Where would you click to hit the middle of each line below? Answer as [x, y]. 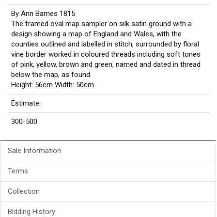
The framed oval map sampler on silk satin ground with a [101, 24]
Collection [24, 192]
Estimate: [26, 103]
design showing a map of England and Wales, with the [96, 34]
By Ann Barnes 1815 [43, 14]
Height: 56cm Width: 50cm [53, 85]
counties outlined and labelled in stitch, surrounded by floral [105, 44]
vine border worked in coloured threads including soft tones [106, 54]
